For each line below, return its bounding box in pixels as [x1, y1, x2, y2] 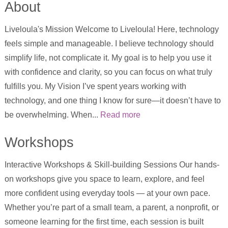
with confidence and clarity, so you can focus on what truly [4, 68, 212, 77]
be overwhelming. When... [4, 110, 100, 120]
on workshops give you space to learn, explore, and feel [4, 175, 205, 184]
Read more [100, 110, 140, 120]
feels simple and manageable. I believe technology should [4, 39, 214, 48]
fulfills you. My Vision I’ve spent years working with [4, 82, 186, 91]
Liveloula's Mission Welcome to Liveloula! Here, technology [4, 25, 219, 34]
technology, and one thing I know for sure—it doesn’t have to [4, 96, 221, 105]
